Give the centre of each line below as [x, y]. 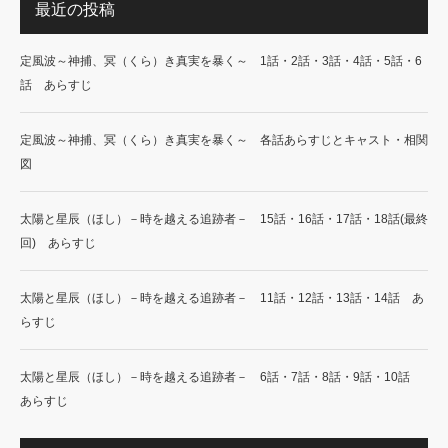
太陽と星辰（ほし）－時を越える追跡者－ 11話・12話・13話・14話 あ [222, 297]
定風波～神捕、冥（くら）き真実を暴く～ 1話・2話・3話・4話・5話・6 [221, 60]
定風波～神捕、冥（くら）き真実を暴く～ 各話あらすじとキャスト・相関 [224, 139]
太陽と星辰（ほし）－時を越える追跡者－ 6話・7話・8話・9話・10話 [221, 376]
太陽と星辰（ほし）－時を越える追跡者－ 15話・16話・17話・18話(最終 [224, 218]
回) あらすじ [58, 242]
